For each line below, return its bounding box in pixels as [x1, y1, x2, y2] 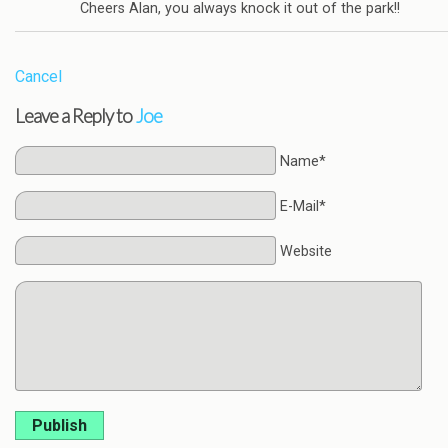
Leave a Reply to [15, 104, 135, 127]
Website [279, 242, 332, 260]
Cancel [15, 67, 62, 87]
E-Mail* [279, 197, 326, 215]
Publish [32, 415, 87, 435]
